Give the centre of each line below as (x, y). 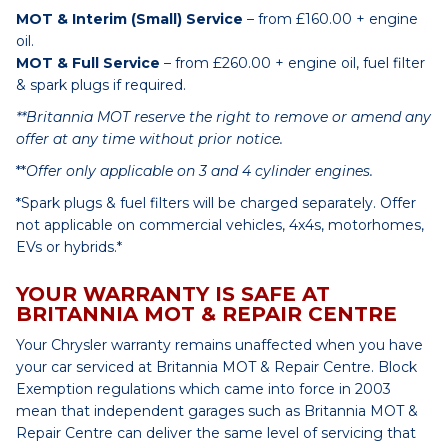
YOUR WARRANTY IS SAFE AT (173, 294)
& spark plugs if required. (101, 85)
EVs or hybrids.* (69, 247)
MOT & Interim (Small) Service (129, 19)
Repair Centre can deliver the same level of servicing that (216, 433)
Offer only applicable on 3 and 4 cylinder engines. (201, 171)
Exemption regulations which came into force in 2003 (203, 389)
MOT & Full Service (88, 63)
